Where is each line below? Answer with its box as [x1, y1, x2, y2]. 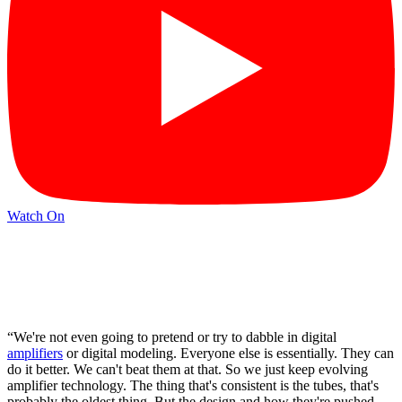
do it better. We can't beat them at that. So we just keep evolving [7, 361, 368, 377]
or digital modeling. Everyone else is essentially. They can [63, 345, 394, 361]
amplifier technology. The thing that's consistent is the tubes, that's [7, 377, 379, 393]
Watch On [7, 208, 65, 224]
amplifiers [7, 345, 63, 361]
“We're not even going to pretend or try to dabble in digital [7, 328, 336, 345]
